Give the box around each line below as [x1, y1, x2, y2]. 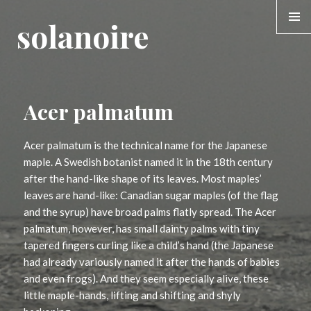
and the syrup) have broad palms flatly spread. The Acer [24, 205, 277, 219]
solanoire [17, 15, 149, 56]
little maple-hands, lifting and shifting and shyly [24, 289, 242, 302]
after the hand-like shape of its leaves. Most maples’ [24, 172, 262, 185]
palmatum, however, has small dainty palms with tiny [24, 222, 260, 235]
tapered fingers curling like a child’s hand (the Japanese [24, 239, 274, 252]
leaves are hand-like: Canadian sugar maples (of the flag [24, 189, 279, 202]
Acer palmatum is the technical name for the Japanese [24, 139, 268, 152]
